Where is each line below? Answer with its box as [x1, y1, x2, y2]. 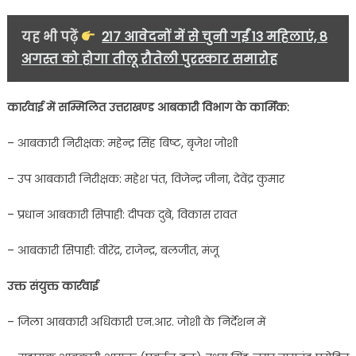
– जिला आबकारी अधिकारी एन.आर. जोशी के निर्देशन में [6, 313, 265, 330]
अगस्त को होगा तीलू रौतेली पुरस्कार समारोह [21, 49, 277, 68]
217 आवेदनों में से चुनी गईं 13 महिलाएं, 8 [102, 27, 328, 46]
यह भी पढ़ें [21, 27, 81, 46]
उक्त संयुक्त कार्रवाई [6, 277, 99, 294]
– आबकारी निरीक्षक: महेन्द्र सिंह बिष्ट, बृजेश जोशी [6, 134, 238, 151]
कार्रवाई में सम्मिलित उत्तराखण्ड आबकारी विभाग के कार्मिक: [6, 99, 289, 115]
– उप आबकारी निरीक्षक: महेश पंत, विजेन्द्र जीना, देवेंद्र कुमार [6, 170, 284, 187]
